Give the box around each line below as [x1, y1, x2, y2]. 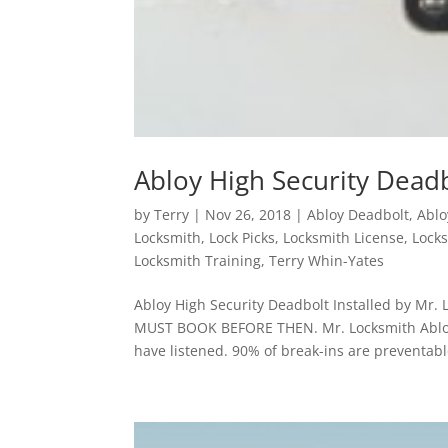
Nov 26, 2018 [205, 205, 292, 225]
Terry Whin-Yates [269, 251, 385, 271]
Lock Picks [209, 228, 276, 248]
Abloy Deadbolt [307, 205, 410, 225]
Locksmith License [283, 228, 405, 248]
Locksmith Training [134, 251, 262, 271]
